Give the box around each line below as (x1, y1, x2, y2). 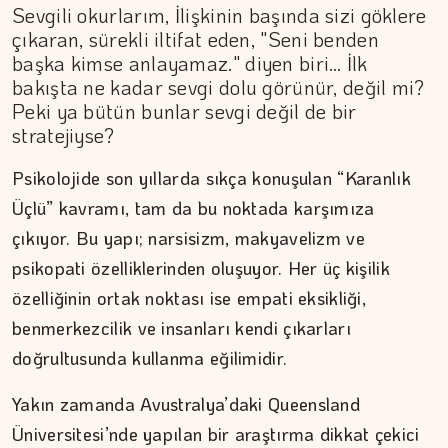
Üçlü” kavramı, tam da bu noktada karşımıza (12, 196, 375, 220)
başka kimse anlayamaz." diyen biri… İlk (12, 50, 368, 76)
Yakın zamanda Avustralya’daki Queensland (12, 392, 360, 416)
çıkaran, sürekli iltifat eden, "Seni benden (12, 26, 379, 52)
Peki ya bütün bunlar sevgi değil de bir (12, 98, 357, 124)
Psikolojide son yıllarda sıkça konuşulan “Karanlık (12, 166, 411, 190)
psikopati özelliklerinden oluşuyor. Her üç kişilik (12, 256, 391, 280)
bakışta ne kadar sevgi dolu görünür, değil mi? (12, 74, 425, 100)
